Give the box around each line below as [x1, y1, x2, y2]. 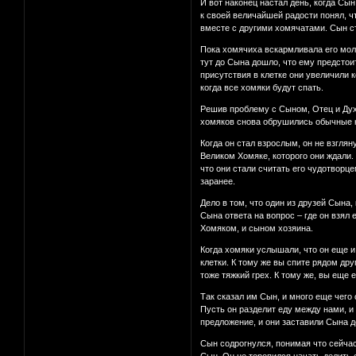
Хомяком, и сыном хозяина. [200, 223, 314, 234]
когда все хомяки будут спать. [200, 83, 324, 93]
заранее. [200, 176, 236, 187]
